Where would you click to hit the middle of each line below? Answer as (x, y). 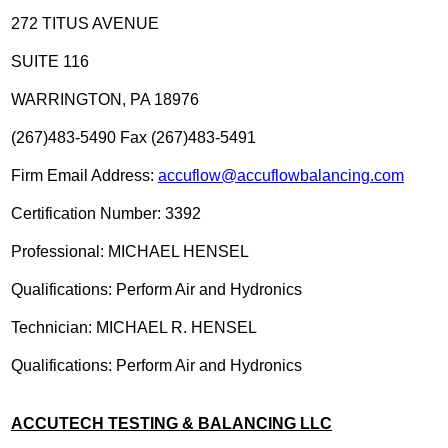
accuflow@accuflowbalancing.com (281, 175)
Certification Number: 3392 (106, 213)
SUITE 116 (50, 61)
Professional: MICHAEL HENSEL (130, 251)
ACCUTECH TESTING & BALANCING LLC (171, 423)
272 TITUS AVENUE (85, 23)
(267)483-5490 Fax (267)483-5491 (133, 137)
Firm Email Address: (84, 175)
